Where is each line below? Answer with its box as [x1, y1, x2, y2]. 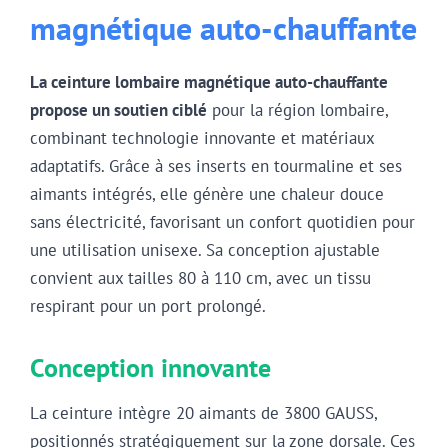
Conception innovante [30, 350, 271, 384]
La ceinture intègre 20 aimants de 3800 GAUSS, [30, 402, 377, 425]
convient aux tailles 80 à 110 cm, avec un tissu [30, 267, 371, 290]
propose [30, 99, 92, 122]
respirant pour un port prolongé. [30, 295, 266, 318]
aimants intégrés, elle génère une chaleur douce [30, 183, 384, 206]
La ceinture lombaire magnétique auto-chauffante [30, 71, 388, 94]
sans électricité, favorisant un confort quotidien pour [30, 211, 415, 234]
